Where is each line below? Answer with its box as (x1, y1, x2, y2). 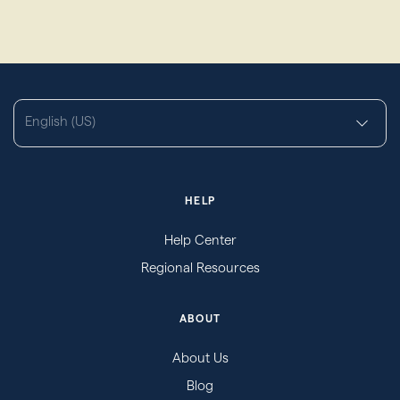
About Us (171, 349, 229, 365)
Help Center (163, 231, 237, 247)
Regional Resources (140, 259, 260, 275)
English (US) (25, 112, 96, 129)
